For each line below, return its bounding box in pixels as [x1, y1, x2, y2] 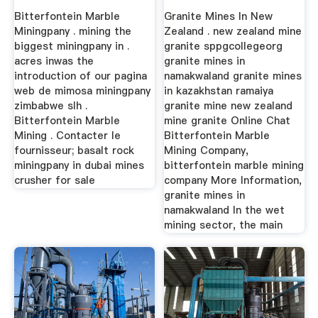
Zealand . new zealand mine [164, 24, 302, 39]
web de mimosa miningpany [13, 84, 150, 99]
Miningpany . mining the [13, 24, 131, 39]
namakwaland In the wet [164, 203, 285, 218]
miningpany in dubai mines [13, 158, 144, 173]
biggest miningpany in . [13, 39, 129, 54]
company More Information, [164, 173, 302, 188]
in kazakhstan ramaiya [164, 84, 274, 99]
